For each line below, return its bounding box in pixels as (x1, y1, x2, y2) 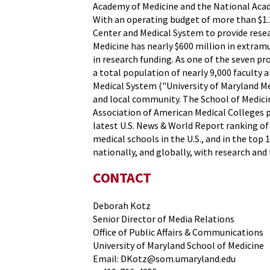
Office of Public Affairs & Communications (93, 225, 264, 238)
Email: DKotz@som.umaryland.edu (93, 252, 236, 265)
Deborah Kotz (93, 199, 151, 212)
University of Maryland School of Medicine (93, 239, 265, 251)
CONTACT (93, 168, 151, 187)
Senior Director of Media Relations (93, 212, 235, 225)
